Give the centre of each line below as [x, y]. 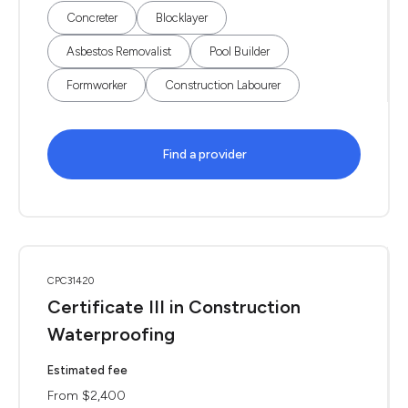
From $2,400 [87, 396]
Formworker [97, 85]
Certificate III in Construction [174, 307]
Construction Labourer [223, 85]
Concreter [92, 18]
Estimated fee [87, 370]
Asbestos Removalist [119, 51]
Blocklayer [182, 18]
